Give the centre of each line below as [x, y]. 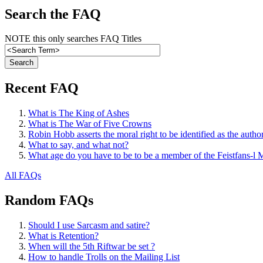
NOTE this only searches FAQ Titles [73, 39]
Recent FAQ [42, 88]
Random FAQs [49, 200]
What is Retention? [63, 236]
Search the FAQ [53, 14]
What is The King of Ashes [79, 113]
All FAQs [23, 176]
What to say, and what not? [78, 145]
